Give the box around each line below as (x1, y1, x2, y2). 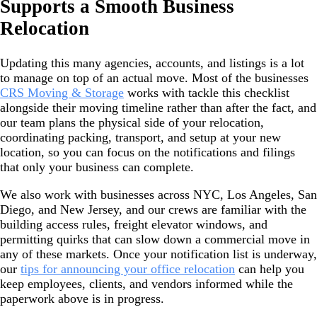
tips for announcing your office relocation (21, 261, 235, 276)
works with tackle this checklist (124, 85, 289, 100)
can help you (235, 261, 304, 276)
